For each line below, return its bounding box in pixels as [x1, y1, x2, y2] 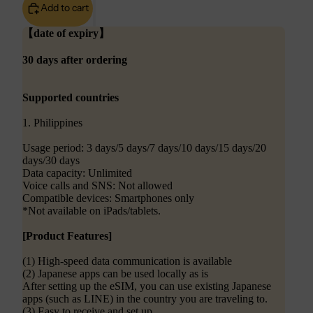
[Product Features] [22, 229, 112, 242]
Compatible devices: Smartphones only [22, 191, 194, 204]
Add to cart [41, 1, 89, 15]
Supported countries [22, 91, 119, 103]
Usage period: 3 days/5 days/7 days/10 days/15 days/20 [22, 141, 266, 154]
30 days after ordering [22, 53, 127, 66]
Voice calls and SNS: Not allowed [22, 179, 173, 191]
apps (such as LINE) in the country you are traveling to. [22, 292, 268, 305]
